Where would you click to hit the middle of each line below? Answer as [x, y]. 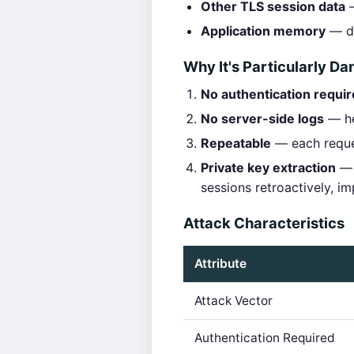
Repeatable [236, 143]
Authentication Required [265, 338]
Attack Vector [233, 301]
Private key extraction [268, 168]
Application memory [263, 31]
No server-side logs [262, 119]
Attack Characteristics [264, 223]
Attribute [220, 264]
